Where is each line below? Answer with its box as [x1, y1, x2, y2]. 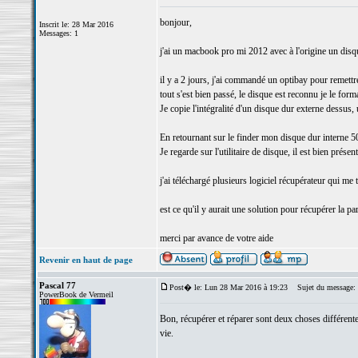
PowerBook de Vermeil [38, 290, 113, 299]
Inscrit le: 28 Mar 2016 [38, 20, 113, 29]
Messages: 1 [38, 29, 78, 38]
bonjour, [159, 17, 192, 28]
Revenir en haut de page [38, 255, 133, 265]
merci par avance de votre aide [159, 233, 273, 244]
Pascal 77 [38, 280, 76, 290]
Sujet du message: [289, 283, 356, 292]
